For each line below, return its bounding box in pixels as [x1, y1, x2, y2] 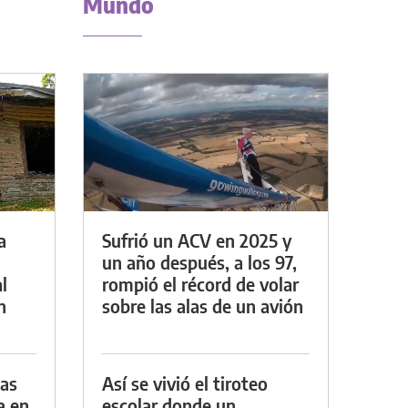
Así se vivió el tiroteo [102, 371, 268, 394]
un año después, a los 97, [102, 250, 297, 273]
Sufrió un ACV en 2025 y [102, 228, 291, 251]
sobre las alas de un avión [102, 293, 303, 317]
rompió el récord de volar [102, 271, 299, 295]
